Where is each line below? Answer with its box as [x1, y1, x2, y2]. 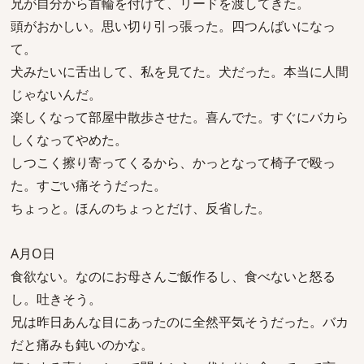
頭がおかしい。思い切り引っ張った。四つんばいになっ [11, 17, 336, 35]
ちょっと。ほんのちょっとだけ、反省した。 [11, 199, 271, 217]
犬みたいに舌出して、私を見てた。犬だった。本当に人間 [11, 63, 349, 80]
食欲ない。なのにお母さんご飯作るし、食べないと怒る [11, 267, 336, 285]
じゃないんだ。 [11, 85, 102, 103]
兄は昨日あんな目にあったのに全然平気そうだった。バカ [11, 313, 349, 331]
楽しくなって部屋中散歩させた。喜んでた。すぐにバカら [11, 108, 349, 126]
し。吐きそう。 [11, 290, 102, 308]
